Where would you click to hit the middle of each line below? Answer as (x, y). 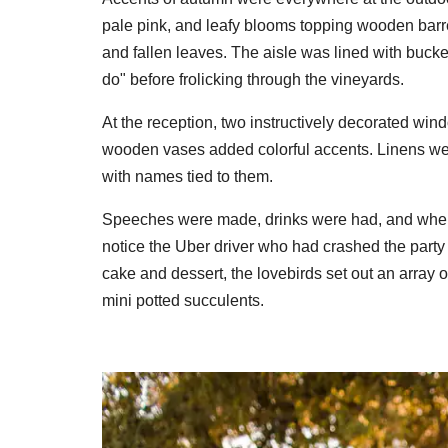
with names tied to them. (187, 177)
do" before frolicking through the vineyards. (253, 80)
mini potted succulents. (183, 301)
